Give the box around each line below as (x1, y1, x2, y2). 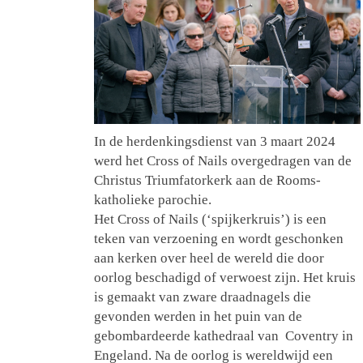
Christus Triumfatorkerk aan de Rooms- (94, 173, 321, 189)
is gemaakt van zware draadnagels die (94, 289, 311, 305)
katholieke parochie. (94, 192, 211, 208)
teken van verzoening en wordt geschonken (94, 231, 344, 247)
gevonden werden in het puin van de (94, 309, 302, 325)
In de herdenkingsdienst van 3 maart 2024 (94, 134, 335, 150)
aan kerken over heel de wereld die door (94, 250, 324, 267)
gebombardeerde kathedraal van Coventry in (94, 328, 353, 344)
